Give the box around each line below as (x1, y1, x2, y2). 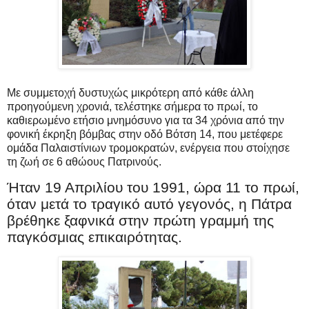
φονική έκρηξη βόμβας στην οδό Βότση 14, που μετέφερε (7, 128, 283, 140)
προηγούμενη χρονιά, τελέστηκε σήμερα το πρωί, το (7, 100, 258, 112)
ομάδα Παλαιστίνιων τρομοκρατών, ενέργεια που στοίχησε (7, 141, 290, 154)
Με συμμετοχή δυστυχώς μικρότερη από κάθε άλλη (7, 86, 254, 99)
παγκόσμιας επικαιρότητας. (7, 229, 182, 246)
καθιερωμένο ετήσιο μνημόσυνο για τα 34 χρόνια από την (7, 114, 284, 126)
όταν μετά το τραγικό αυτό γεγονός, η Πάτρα (7, 196, 292, 213)
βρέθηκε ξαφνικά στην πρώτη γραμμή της (7, 212, 274, 230)
